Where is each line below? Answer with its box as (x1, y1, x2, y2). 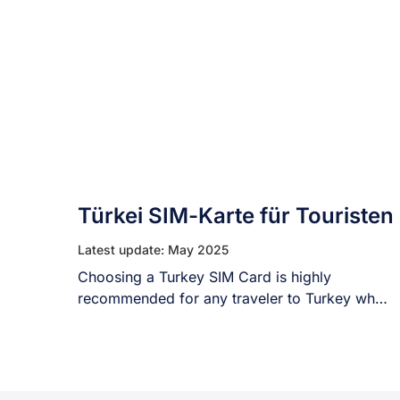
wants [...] (78, 311, 146, 329)
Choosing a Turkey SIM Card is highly (78, 268, 331, 286)
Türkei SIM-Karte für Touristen (78, 203, 394, 229)
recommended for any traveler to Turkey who (78, 289, 384, 307)
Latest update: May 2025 (78, 242, 229, 257)
